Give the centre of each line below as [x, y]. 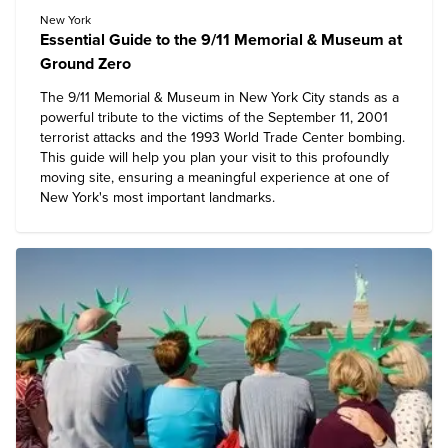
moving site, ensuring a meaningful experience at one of [214, 177]
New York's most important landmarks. [157, 197]
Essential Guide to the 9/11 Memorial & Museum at [221, 40]
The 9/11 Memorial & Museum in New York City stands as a [219, 97]
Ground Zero [85, 64]
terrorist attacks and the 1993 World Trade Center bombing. [222, 137]
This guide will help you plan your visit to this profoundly [214, 157]
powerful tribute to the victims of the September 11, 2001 [214, 117]
